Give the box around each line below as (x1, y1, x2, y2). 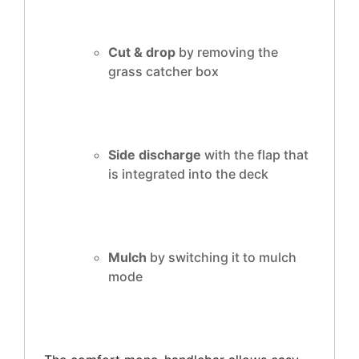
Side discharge (108, 147, 201, 163)
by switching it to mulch (147, 249, 296, 265)
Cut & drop (108, 44, 175, 60)
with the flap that (201, 147, 309, 163)
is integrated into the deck (108, 166, 268, 182)
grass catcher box (108, 63, 219, 79)
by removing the (175, 44, 278, 60)
